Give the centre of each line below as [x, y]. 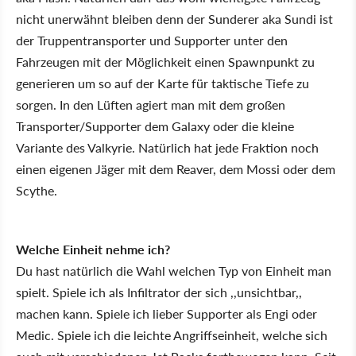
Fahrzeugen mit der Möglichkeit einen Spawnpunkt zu [165, 62]
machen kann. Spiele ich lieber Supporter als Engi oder [166, 313]
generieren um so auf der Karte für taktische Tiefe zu [163, 83]
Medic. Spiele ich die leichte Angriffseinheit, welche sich [172, 335]
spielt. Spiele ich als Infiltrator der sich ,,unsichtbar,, [159, 292]
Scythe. [37, 190]
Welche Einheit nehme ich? [93, 249]
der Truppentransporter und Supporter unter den [152, 40]
